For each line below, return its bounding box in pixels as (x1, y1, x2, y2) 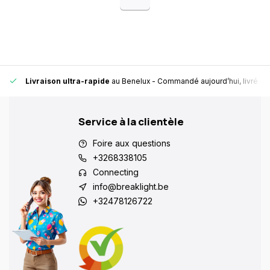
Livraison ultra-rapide (24, 77, 111, 86)
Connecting (93, 167, 139, 177)
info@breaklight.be (93, 181, 169, 192)
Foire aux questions (93, 138, 171, 148)
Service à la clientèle (78, 115, 184, 128)
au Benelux (111, 77, 152, 86)
